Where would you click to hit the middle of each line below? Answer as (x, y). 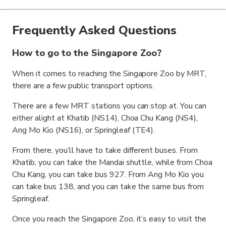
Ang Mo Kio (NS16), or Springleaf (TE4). (84, 130)
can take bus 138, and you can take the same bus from (108, 186)
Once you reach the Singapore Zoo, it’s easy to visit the (109, 219)
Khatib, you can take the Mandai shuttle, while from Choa (112, 162)
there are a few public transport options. (83, 86)
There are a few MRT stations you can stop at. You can (109, 106)
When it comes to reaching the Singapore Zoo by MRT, (109, 73)
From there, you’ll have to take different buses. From (105, 150)
